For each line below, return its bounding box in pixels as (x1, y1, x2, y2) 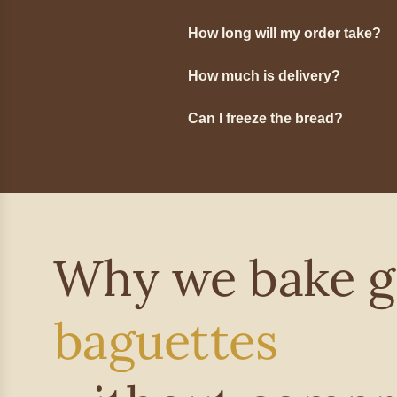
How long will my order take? (188, 25, 381, 41)
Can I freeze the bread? (188, 110, 343, 126)
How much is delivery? (188, 67, 340, 83)
